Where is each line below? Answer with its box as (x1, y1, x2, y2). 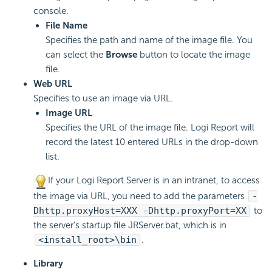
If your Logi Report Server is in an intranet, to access (48, 175, 260, 186)
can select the (46, 49, 106, 61)
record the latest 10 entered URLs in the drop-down (46, 137, 258, 148)
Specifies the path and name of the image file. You (46, 35, 253, 46)
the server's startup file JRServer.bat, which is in (33, 219, 226, 231)
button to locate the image (137, 49, 250, 61)
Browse (106, 49, 137, 61)
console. (33, 5, 69, 17)
